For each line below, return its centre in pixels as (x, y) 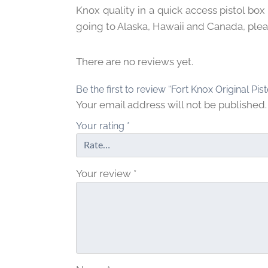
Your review (105, 173)
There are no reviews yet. (135, 61)
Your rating (101, 126)
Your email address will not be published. (171, 104)
